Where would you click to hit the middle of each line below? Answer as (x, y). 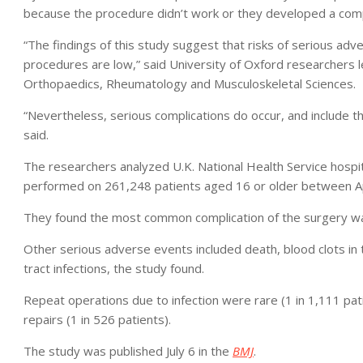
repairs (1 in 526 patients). (97, 319)
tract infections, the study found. (114, 268)
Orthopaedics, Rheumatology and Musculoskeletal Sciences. (190, 83)
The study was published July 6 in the (128, 350)
